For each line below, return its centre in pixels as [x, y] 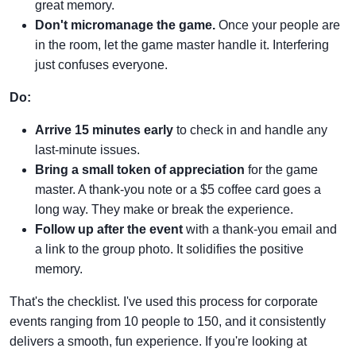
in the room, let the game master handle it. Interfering [182, 45]
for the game [281, 170]
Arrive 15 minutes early [104, 130]
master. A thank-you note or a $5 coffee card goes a [178, 190]
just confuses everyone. [101, 65]
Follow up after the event [109, 229]
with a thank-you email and [260, 229]
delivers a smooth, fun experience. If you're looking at [158, 341]
